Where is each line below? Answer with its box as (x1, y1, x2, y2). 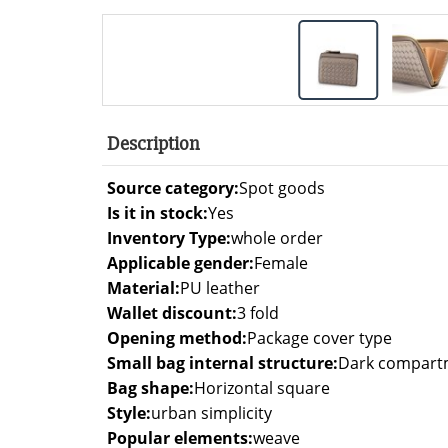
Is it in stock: (107, 201, 208, 224)
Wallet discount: (107, 301, 237, 324)
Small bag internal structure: (107, 351, 338, 374)
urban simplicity (151, 401, 272, 424)
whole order (231, 226, 323, 249)
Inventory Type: (107, 226, 231, 249)
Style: (107, 401, 151, 424)
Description (107, 130, 199, 156)
